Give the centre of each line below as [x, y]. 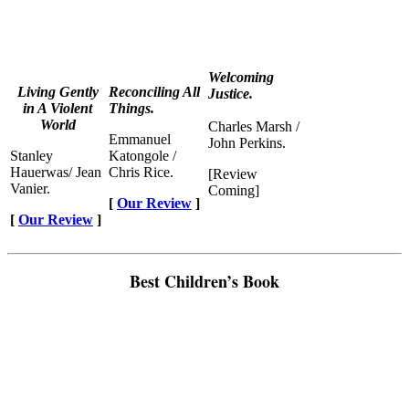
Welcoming [241, 77]
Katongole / [142, 155]
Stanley [31, 155]
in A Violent [58, 108]
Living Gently [58, 91]
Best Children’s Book [204, 281]
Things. [131, 108]
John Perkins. [247, 142]
